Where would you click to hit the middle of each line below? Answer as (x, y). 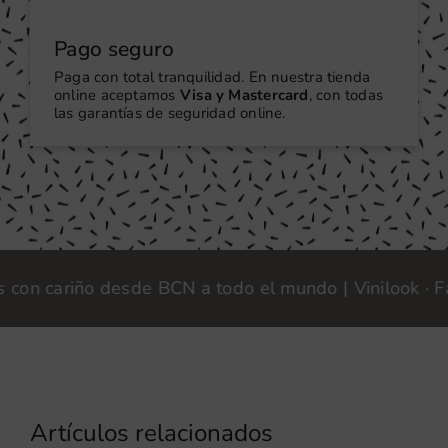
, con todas (346, 94)
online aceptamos (117, 94)
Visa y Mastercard (244, 94)
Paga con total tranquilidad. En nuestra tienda (212, 76)
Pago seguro (114, 48)
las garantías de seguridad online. (170, 112)
